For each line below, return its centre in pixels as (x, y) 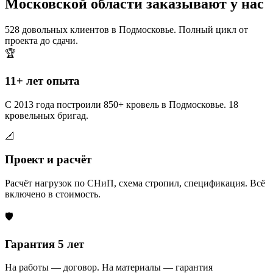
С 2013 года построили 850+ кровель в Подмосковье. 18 (122, 104)
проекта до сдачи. (41, 41)
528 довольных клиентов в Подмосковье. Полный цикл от (126, 30)
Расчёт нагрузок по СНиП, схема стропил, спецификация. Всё (135, 183)
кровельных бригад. (47, 115)
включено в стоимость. (53, 194)
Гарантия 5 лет (44, 244)
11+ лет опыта (42, 80)
